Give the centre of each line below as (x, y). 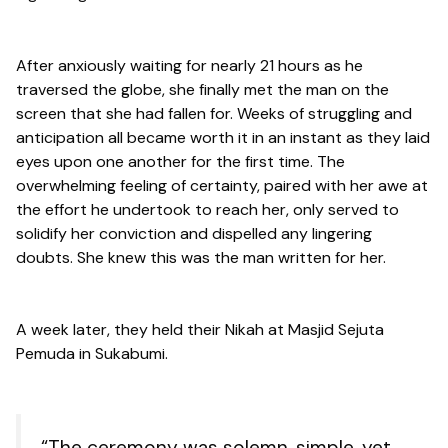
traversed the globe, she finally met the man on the (202, 89)
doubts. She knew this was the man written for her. (201, 257)
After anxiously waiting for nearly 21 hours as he (189, 65)
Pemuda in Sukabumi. (92, 353)
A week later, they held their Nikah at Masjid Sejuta (200, 329)
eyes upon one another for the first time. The (180, 161)
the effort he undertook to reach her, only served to (207, 209)
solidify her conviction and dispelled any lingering (194, 233)
